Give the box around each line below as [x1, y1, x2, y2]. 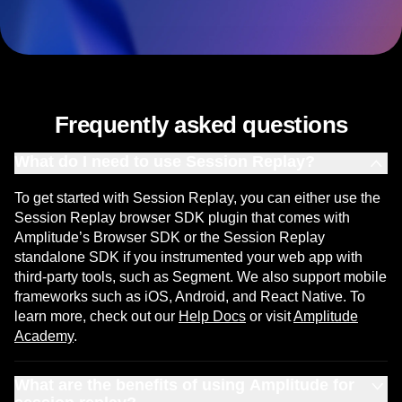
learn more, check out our [14, 309, 179, 325]
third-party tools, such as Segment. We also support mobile [14, 269, 387, 285]
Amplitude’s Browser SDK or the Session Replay [14, 230, 325, 246]
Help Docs [179, 309, 246, 325]
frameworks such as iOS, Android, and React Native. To [14, 289, 365, 305]
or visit [246, 309, 293, 325]
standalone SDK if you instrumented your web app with [14, 249, 363, 266]
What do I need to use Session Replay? [14, 153, 315, 171]
